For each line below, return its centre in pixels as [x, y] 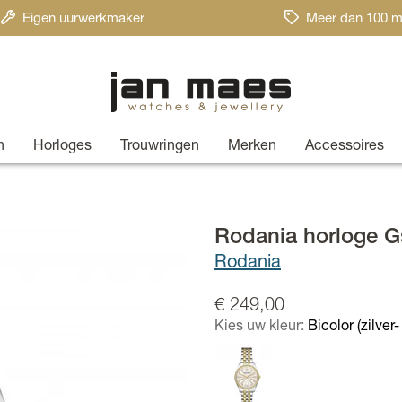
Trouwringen [159, 147]
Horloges [62, 147]
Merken [252, 147]
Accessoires [344, 147]
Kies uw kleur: [261, 328]
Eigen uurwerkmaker [83, 19]
